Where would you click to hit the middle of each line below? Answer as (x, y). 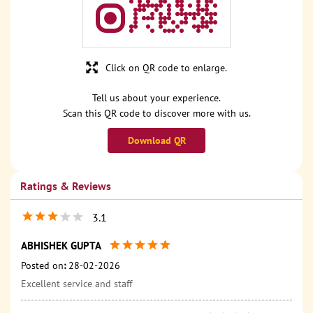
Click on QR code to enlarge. (166, 68)
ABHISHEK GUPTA (61, 246)
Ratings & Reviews (66, 186)
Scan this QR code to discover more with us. (156, 114)
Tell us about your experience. (156, 98)
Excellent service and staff (77, 284)
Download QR (156, 141)
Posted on (42, 266)
